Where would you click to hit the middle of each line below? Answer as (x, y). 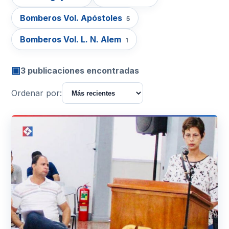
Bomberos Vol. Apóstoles (72, 18)
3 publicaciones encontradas (80, 70)
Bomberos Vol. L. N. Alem (72, 39)
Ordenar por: (37, 93)
